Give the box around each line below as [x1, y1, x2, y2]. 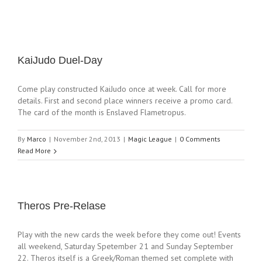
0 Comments [180, 135, 220, 143]
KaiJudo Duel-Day [18, 54, 102, 66]
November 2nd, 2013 [54, 135, 120, 143]
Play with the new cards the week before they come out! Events [18, 229, 241, 240]
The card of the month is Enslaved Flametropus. [18, 107, 186, 118]
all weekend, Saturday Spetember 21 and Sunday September [18, 241, 233, 251]
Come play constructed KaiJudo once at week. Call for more [18, 84, 226, 94]
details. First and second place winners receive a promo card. [18, 95, 232, 106]
